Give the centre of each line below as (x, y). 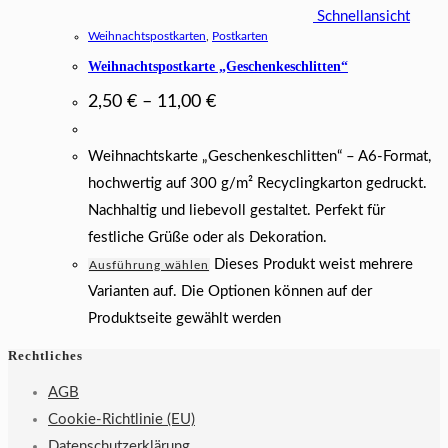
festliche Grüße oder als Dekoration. (207, 237)
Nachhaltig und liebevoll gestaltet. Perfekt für (236, 210)
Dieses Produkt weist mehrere (313, 264)
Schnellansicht (361, 16)
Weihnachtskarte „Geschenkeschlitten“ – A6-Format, (259, 156)
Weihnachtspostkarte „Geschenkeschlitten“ (218, 67)
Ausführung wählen (149, 264)
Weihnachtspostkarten (147, 35)
